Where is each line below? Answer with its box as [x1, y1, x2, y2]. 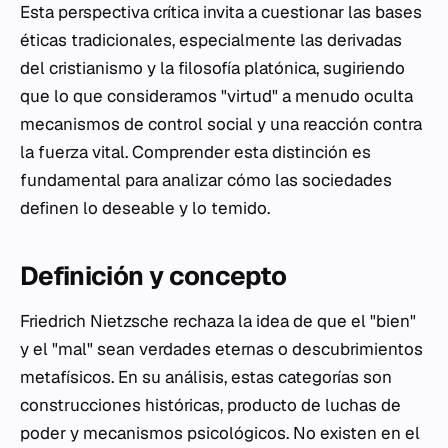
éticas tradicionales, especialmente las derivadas [20, 29, 402, 51]
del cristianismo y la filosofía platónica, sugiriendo [20, 57, 405, 79]
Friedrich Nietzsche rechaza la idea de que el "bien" [20, 310, 416, 332]
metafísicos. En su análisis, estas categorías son [20, 366, 392, 388]
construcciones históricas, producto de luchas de [20, 394, 401, 416]
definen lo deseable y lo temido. [20, 197, 270, 219]
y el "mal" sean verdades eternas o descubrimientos [20, 338, 423, 360]
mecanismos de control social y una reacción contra [20, 113, 422, 135]
